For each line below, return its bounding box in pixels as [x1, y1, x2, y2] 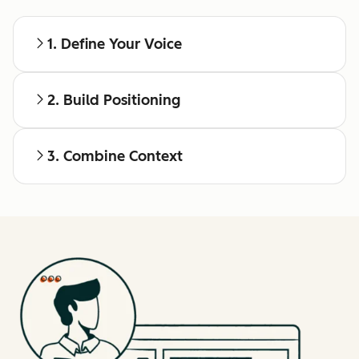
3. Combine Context [47, 147, 183, 165]
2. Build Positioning [47, 91, 180, 109]
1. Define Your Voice [47, 34, 182, 53]
